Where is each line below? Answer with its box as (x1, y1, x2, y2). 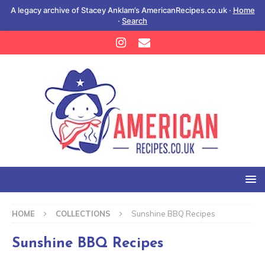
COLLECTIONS (56, 209, 111, 218)
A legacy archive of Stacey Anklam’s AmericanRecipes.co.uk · (10, 5, 233, 15)
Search (122, 16, 147, 25)
